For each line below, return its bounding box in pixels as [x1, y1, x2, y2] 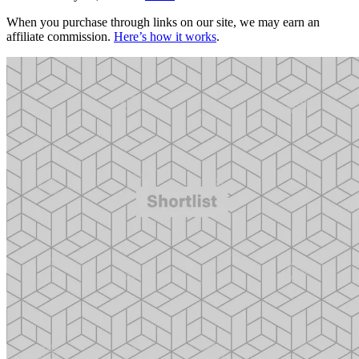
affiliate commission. [6, 29, 114, 43]
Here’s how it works [114, 29, 216, 43]
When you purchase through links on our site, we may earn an [6, 14, 320, 29]
